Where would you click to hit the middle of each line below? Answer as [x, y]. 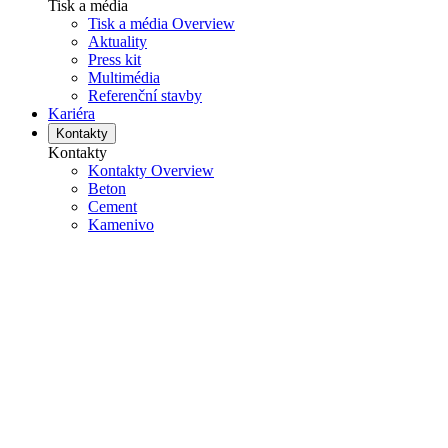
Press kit [114, 60]
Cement [112, 207]
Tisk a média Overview [161, 24]
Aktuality [117, 42]
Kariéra [71, 114]
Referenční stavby [145, 96]
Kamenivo [121, 225]
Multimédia [124, 78]
